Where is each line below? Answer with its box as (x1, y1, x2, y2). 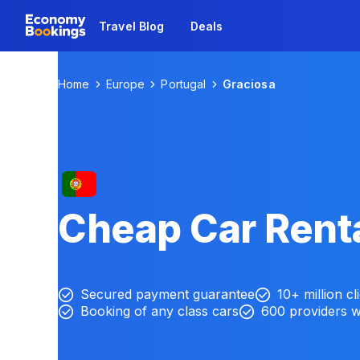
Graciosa (222, 77, 276, 91)
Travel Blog (99, 18, 165, 33)
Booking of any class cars (80, 303, 239, 319)
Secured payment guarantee (80, 286, 255, 302)
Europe (105, 77, 145, 91)
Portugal (161, 77, 207, 91)
